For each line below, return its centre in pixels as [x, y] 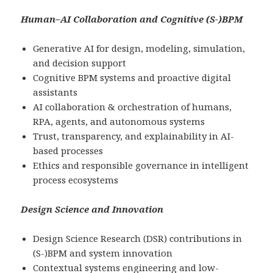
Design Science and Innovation [92, 209]
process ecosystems [76, 180]
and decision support [80, 63]
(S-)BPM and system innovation [103, 253]
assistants [55, 92]
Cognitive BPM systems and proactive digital [132, 78]
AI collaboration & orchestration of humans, [133, 107]
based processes [68, 151]
